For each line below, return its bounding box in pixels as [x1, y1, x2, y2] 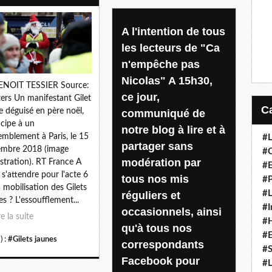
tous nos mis [121, 172, 189, 185]
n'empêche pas [121, 58, 200, 70]
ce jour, [121, 90, 160, 103]
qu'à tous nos [121, 222, 192, 234]
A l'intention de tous [121, 25, 225, 38]
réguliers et [121, 189, 180, 202]
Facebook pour [121, 254, 200, 267]
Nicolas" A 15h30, [121, 74, 212, 87]
